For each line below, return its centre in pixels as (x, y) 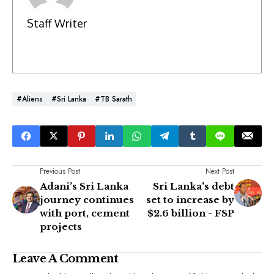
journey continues (87, 199)
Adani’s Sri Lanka (84, 186)
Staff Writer (57, 24)
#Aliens (30, 99)
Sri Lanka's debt (194, 186)
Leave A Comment (65, 258)
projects (61, 226)
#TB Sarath (113, 99)
